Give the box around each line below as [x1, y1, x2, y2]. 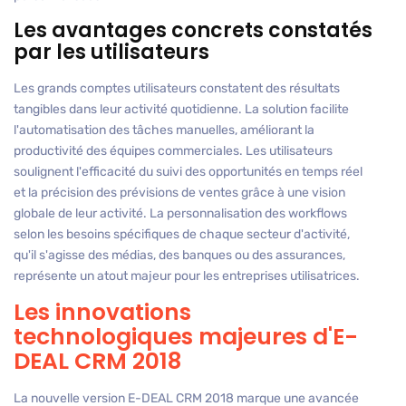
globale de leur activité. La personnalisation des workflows [14, 206, 347, 222]
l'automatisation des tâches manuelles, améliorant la [14, 122, 314, 139]
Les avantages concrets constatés [14, 16, 372, 45]
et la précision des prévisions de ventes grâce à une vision [14, 185, 345, 201]
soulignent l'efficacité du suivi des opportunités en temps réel [14, 164, 362, 180]
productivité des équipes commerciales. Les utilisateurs [14, 143, 333, 159]
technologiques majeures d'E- [14, 321, 358, 353]
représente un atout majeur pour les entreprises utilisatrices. [14, 268, 360, 285]
